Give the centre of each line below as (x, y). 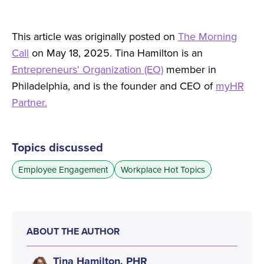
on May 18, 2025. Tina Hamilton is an (116, 53)
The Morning (207, 36)
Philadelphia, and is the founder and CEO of (114, 86)
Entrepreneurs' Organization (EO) (88, 69)
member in (190, 69)
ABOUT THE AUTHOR (73, 231)
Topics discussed (57, 147)
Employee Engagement (63, 169)
